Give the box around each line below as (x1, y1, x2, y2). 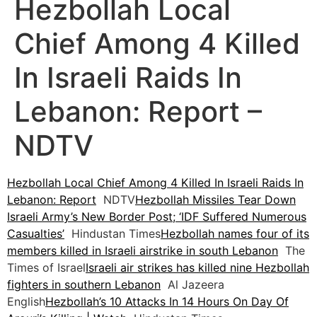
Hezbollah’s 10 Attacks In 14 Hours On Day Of (45, 294, 289, 309)
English (7, 294, 45, 309)
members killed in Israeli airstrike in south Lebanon (7, 243, 278, 258)
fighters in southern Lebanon (7, 277, 161, 292)
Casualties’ (7, 226, 64, 241)
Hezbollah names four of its (161, 226, 309, 241)
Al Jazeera (161, 277, 224, 292)
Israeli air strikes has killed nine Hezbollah (86, 260, 309, 275)
